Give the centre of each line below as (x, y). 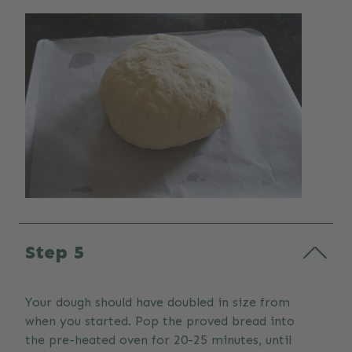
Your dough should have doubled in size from (158, 302)
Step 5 (55, 252)
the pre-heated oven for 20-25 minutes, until (158, 340)
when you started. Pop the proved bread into (160, 321)
